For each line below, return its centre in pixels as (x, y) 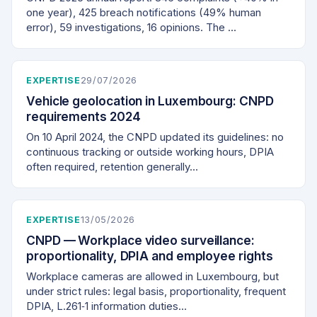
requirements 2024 (83, 117)
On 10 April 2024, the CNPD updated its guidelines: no (155, 138)
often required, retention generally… (112, 167)
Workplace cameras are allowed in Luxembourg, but (152, 277)
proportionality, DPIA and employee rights (150, 256)
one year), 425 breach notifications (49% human (144, 13)
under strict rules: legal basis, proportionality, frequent (156, 292)
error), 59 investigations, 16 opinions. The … (131, 28)
